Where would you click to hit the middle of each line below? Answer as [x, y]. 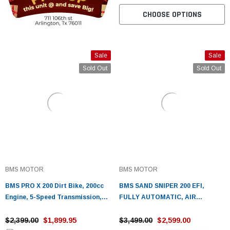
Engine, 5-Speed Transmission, [53, 197]
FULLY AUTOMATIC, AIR [158, 197]
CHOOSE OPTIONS [172, 15]
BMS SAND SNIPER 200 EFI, [162, 186]
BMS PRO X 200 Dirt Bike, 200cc [54, 186]
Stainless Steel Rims [38, 208]
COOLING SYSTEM [149, 208]
